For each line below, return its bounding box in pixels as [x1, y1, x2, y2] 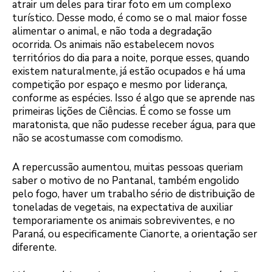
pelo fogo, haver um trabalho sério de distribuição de [12, 186, 255, 201]
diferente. [12, 240, 56, 254]
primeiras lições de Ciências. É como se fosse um [12, 104, 231, 119]
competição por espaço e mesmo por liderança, [12, 78, 227, 92]
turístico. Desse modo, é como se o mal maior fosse [12, 11, 247, 25]
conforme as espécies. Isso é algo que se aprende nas [12, 91, 255, 106]
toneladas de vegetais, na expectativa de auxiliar [12, 200, 233, 214]
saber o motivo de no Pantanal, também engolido [12, 173, 239, 188]
